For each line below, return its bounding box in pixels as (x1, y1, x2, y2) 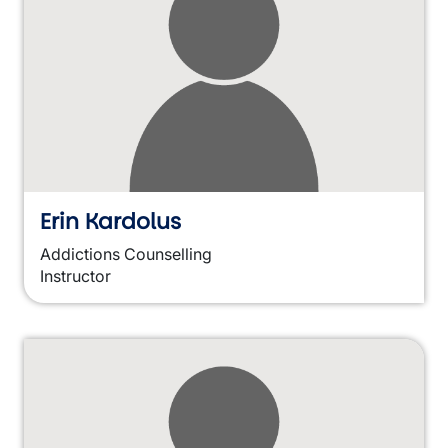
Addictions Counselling (40, 244, 212, 264)
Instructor (40, 266, 111, 286)
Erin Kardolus (40, 206, 181, 237)
